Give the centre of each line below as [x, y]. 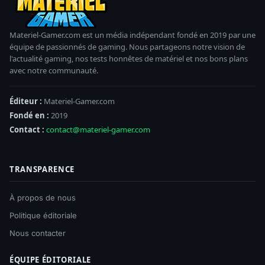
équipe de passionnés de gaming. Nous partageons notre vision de [127, 46]
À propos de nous [43, 197]
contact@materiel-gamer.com [98, 129]
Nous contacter [38, 233]
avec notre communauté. [54, 70]
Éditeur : [26, 101]
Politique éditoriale [43, 215]
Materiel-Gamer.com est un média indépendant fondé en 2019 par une [132, 35]
